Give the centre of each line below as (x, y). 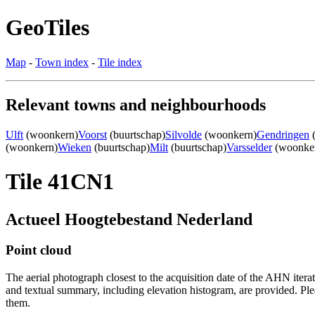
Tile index (120, 62)
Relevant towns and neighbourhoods (136, 104)
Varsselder (249, 147)
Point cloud (39, 250)
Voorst (92, 134)
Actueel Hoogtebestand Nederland (129, 219)
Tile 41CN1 (60, 182)
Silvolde (184, 134)
